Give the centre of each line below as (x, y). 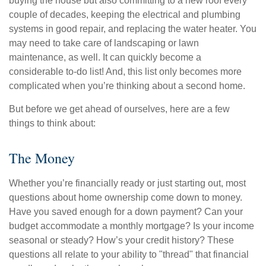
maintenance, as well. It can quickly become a (105, 58)
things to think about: (52, 123)
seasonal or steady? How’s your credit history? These (121, 240)
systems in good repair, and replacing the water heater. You (133, 29)
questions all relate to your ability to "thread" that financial (129, 255)
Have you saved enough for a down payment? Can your (126, 212)
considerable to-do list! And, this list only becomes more (125, 72)
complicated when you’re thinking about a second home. (127, 86)
